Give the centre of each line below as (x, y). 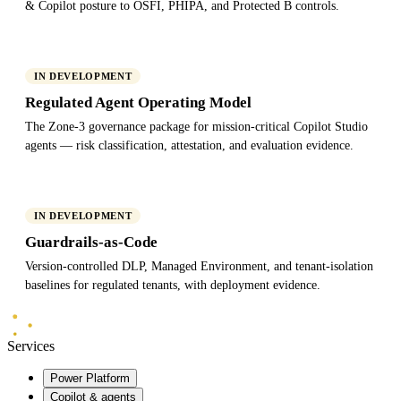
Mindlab (60, 325)
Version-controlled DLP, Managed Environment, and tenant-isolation (199, 266)
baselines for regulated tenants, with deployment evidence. (173, 285)
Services (31, 346)
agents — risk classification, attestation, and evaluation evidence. (189, 145)
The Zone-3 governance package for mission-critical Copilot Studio (196, 126)
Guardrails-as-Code (91, 242)
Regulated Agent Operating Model (138, 102)
